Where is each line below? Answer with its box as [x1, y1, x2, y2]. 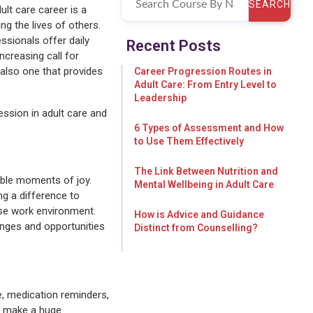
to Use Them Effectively [133, 136, 244, 147]
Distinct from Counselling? [133, 222, 258, 234]
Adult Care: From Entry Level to [133, 79, 277, 91]
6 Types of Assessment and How [133, 122, 284, 134]
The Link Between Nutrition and [133, 166, 278, 177]
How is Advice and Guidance [133, 209, 264, 221]
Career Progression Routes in [133, 66, 272, 78]
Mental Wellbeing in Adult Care [133, 179, 274, 191]
